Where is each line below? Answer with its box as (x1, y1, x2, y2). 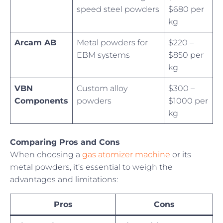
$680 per (168, 4, 204, 14)
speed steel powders (77, 4, 159, 14)
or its (170, 150, 191, 160)
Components (14, 96, 68, 106)
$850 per (168, 50, 204, 60)
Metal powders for (77, 38, 148, 48)
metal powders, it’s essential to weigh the (10, 162, 173, 172)
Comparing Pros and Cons (10, 137, 120, 147)
